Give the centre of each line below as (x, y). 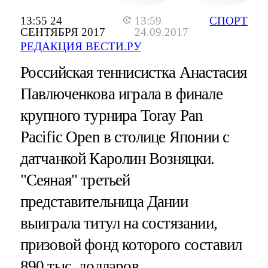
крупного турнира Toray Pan (112, 116)
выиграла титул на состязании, (118, 223)
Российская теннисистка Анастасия (133, 73)
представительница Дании (104, 202)
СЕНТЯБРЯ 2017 (63, 32)
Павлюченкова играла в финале (121, 94)
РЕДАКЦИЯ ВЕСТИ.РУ (80, 47)
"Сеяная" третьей (75, 180)
